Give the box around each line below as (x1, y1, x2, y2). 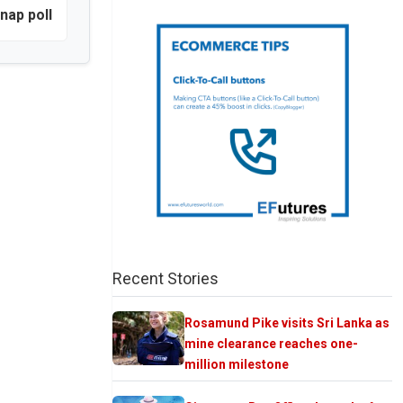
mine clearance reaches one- (184, 336, 358, 351)
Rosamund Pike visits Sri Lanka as (184, 315, 390, 330)
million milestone (184, 356, 289, 372)
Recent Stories (112, 268, 219, 288)
